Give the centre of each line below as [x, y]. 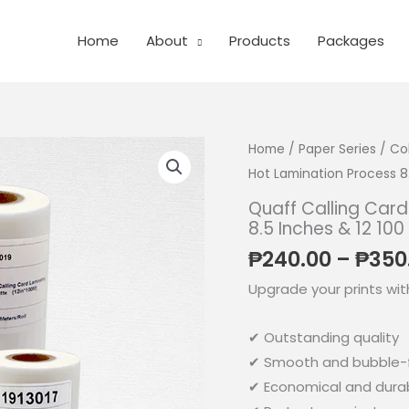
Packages [351, 41]
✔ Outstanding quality [324, 338]
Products [259, 41]
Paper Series [337, 149]
